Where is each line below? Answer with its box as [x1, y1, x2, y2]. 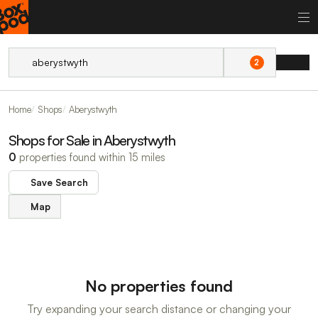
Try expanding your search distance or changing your [27, 302, 291, 316]
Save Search [31, 177, 89, 188]
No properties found [85, 276, 233, 295]
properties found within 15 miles [16, 150, 165, 164]
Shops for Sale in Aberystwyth [9, 131, 175, 149]
